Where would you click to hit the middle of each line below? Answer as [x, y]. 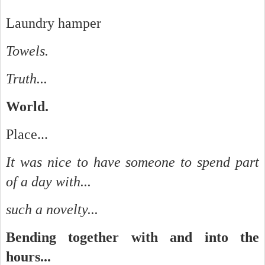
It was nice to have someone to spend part [132, 162]
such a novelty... [52, 209]
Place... [27, 134]
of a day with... [49, 182]
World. [29, 106]
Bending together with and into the [132, 237]
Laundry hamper [54, 23]
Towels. [27, 51]
